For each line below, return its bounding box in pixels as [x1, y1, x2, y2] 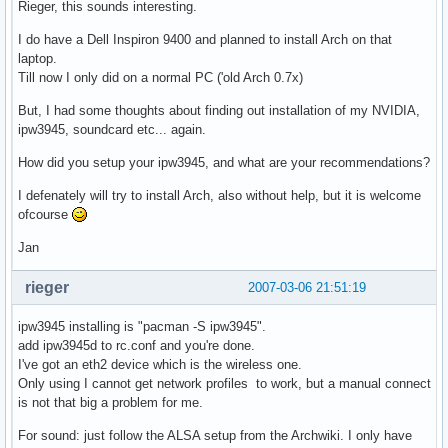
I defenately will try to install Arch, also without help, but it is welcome [18, 187, 421, 203]
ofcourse [18, 206, 72, 222]
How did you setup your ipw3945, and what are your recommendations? [18, 154, 430, 170]
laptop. [18, 50, 57, 66]
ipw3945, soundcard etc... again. [18, 121, 206, 137]
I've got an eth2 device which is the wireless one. [18, 356, 302, 372]
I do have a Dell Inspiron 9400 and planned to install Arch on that [18, 31, 392, 47]
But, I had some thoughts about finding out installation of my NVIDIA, [18, 102, 420, 118]
